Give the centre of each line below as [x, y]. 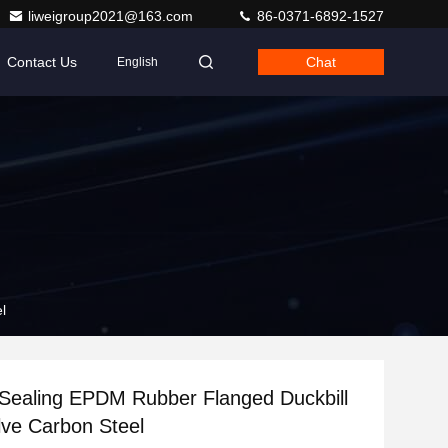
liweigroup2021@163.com [112, 16]
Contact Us [42, 62]
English [137, 62]
